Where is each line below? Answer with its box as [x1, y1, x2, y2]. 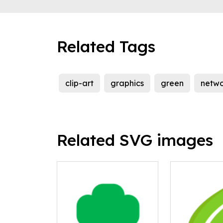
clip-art [65, 78, 94, 89]
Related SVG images [57, 130, 213, 150]
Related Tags [57, 36, 155, 57]
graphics [111, 78, 144, 89]
